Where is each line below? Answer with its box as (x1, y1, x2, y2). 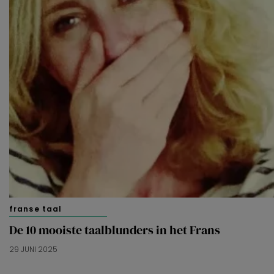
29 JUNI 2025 (9, 244, 57, 255)
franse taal (9, 204, 62, 215)
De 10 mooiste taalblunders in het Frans (9, 221, 220, 239)
